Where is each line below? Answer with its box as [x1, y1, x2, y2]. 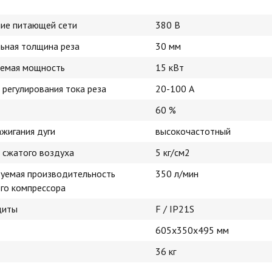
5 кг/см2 [155, 146, 190, 158]
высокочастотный [155, 124, 231, 137]
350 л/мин [155, 167, 199, 180]
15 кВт [155, 61, 184, 73]
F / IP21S [155, 202, 194, 215]
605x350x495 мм [155, 223, 229, 236]
